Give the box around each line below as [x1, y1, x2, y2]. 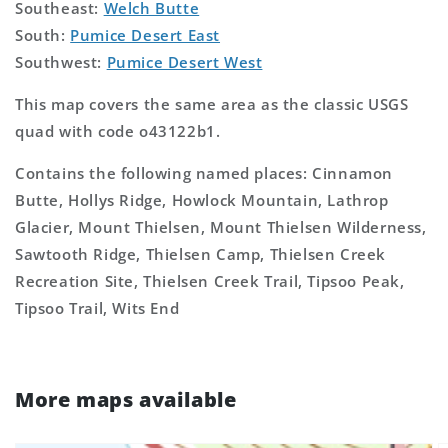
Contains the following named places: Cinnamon [15, 162, 394, 183]
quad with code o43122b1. [15, 120, 221, 141]
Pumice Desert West [106, 51, 263, 72]
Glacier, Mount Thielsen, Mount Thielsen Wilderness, [15, 216, 427, 237]
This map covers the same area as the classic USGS [15, 93, 409, 114]
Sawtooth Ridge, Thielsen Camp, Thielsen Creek [15, 243, 387, 264]
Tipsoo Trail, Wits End [15, 297, 180, 318]
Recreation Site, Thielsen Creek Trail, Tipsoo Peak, [15, 270, 405, 291]
